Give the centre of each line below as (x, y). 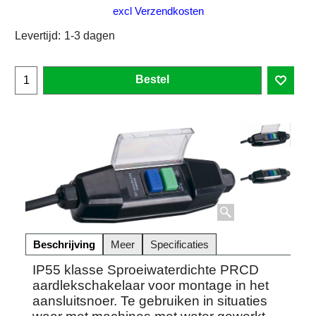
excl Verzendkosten (158, 11)
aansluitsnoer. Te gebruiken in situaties (150, 300)
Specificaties (180, 244)
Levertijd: (38, 36)
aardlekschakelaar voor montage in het (151, 285)
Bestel (152, 79)
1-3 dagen (90, 36)
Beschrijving (64, 244)
